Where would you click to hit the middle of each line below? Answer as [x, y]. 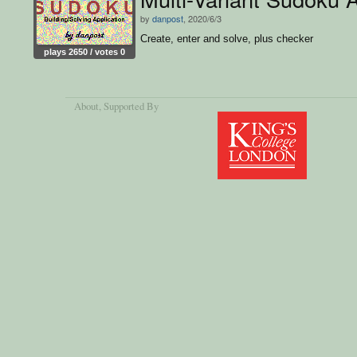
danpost [168, 18]
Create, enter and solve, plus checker [227, 38]
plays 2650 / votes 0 [84, 51]
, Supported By [129, 106]
